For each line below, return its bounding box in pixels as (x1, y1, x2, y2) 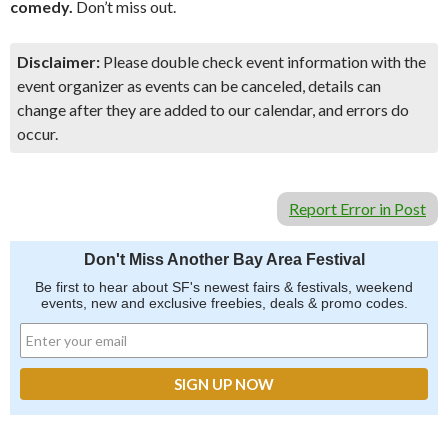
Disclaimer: (17, 52, 100, 71)
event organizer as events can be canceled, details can (17, 76, 381, 95)
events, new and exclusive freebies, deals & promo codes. (40, 295, 408, 311)
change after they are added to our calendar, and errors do (17, 100, 409, 119)
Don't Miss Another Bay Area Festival (83, 251, 365, 268)
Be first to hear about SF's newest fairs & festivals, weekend (35, 279, 413, 295)
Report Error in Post (289, 199, 426, 218)
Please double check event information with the (100, 52, 426, 71)
